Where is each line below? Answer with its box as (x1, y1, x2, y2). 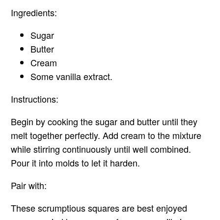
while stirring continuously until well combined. (11, 142, 192, 156)
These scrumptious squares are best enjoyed (11, 201, 188, 215)
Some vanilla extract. (30, 70, 113, 83)
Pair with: (11, 179, 47, 192)
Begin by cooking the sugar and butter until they (11, 115, 198, 128)
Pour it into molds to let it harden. (11, 156, 140, 169)
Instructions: (11, 92, 59, 106)
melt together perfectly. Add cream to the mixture (11, 129, 202, 142)
